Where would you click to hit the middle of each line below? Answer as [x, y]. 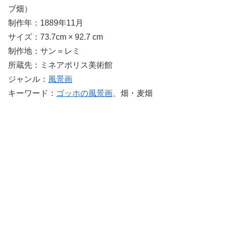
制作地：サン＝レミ [44, 51]
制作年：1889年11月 [46, 23]
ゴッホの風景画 [84, 93]
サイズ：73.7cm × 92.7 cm [55, 37]
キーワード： [32, 93]
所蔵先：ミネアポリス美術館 [60, 65]
